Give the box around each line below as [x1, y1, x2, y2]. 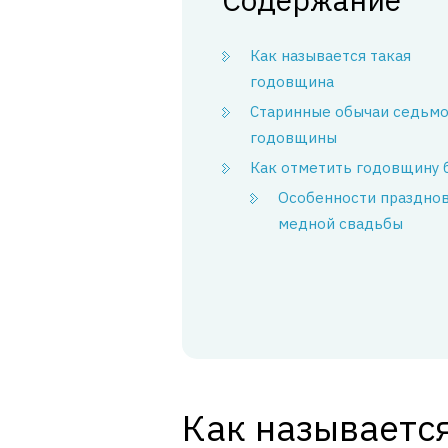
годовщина [250, 72, 334, 91]
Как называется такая [250, 46, 411, 65]
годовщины [250, 128, 337, 147]
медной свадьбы [278, 214, 403, 233]
